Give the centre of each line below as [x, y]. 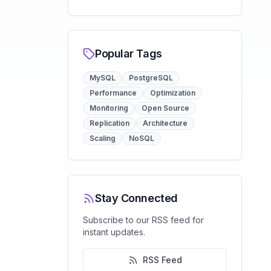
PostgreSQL [151, 78]
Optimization [173, 93]
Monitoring [109, 108]
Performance [113, 93]
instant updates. [114, 232]
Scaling [103, 138]
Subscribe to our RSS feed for [143, 220]
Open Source [165, 108]
